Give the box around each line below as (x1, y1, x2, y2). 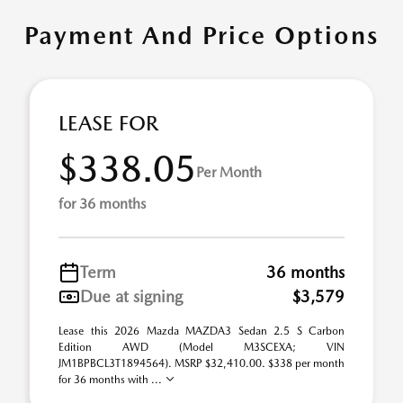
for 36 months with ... (58, 373, 165, 386)
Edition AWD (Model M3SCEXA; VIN (58, 341, 345, 354)
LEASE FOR (58, 111, 158, 136)
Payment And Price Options (24, 20, 379, 50)
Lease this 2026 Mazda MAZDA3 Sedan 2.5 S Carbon (58, 325, 345, 337)
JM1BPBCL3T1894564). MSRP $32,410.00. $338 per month (58, 357, 345, 370)
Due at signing (80, 287, 183, 306)
